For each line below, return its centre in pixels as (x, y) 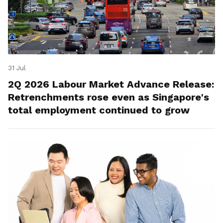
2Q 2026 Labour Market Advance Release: (111, 84)
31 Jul (17, 68)
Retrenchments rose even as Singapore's (109, 97)
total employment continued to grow (99, 110)
